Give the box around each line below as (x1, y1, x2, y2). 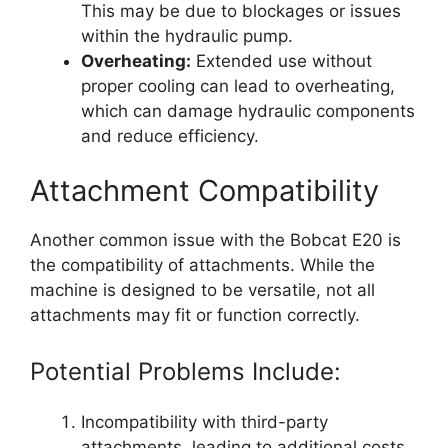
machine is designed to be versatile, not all (30, 280, 375, 301)
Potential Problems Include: (30, 356, 341, 386)
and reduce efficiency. (81, 125, 259, 146)
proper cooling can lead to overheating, (81, 75, 395, 96)
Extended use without (191, 50, 372, 71)
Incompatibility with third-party (81, 411, 328, 432)
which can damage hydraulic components (81, 100, 415, 121)
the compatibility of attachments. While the (30, 255, 375, 276)
